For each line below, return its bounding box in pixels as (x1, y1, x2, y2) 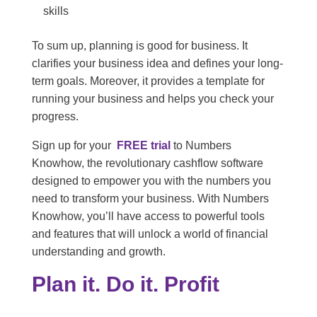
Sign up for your (31, 139, 114, 152)
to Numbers (170, 139, 231, 152)
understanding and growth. (31, 246, 166, 258)
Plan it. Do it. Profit (31, 272, 219, 296)
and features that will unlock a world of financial (31, 228, 268, 241)
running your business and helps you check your (31, 93, 274, 105)
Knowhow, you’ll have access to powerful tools (31, 210, 265, 223)
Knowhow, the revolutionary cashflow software (31, 157, 263, 170)
